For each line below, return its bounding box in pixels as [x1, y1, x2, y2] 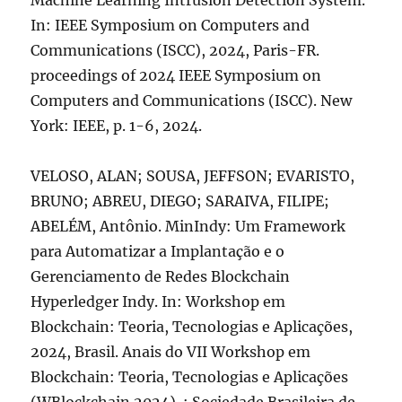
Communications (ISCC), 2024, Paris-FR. [31, 41, 320, 59]
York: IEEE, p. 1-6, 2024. [31, 117, 203, 135]
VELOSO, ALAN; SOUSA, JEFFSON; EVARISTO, [31, 167, 355, 185]
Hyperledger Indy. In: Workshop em [31, 293, 286, 310]
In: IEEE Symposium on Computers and [31, 16, 310, 34]
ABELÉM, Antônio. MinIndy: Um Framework [31, 217, 346, 235]
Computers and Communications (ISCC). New [31, 92, 353, 109]
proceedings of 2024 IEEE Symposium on [31, 66, 322, 84]
